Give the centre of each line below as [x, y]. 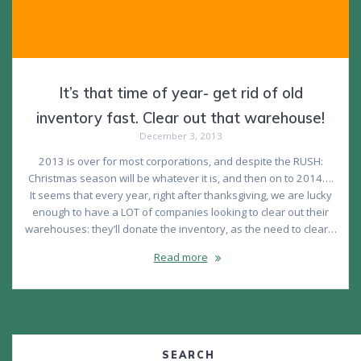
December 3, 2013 [180, 136]
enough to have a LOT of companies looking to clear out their [180, 212]
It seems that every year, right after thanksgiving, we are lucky [180, 195]
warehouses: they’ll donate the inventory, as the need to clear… [180, 229]
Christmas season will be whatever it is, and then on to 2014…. [180, 178]
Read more [180, 257]
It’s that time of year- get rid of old [180, 93]
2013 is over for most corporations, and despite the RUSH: [180, 162]
